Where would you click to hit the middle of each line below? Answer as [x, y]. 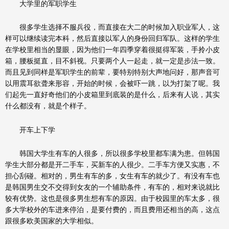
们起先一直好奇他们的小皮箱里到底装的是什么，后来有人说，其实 [112, 95]
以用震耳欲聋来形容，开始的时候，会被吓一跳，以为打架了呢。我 [112, 84]
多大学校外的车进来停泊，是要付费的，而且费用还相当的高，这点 [112, 210]
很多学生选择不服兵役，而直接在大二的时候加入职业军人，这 [112, 27]
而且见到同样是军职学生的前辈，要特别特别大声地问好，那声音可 [112, 72]
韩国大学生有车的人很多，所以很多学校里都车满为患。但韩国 [112, 154]
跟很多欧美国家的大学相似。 [52, 221]
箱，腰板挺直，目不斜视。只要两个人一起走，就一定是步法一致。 [112, 61]
